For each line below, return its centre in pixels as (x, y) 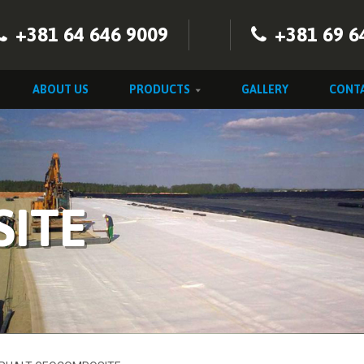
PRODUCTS (160, 89)
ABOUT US (61, 89)
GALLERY (265, 89)
